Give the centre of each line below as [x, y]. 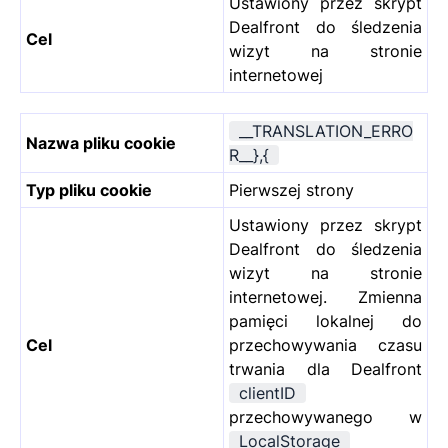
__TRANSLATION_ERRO [326, 131]
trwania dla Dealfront [325, 369]
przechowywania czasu [325, 345]
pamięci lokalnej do [325, 321]
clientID [267, 393]
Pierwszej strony [291, 190]
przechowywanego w [325, 417]
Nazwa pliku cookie [101, 143]
